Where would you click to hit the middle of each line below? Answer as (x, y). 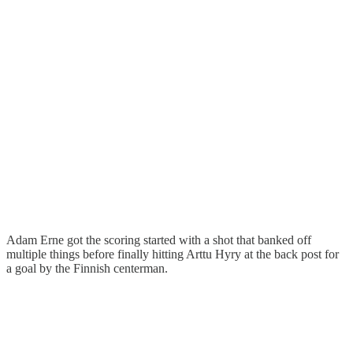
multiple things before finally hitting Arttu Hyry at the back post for (173, 255)
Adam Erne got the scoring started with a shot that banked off (159, 240)
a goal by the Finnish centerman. (87, 269)
